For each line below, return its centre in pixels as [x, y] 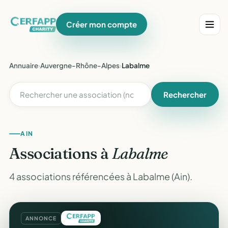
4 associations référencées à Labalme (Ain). [101, 176]
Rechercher [185, 94]
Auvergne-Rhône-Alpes [80, 65]
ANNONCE [41, 218]
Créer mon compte [102, 24]
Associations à [61, 153]
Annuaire [24, 65]
